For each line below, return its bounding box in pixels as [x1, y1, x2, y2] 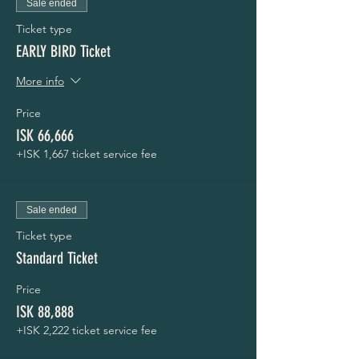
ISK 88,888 [16, 302, 74, 321]
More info [16, 74, 64, 89]
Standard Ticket [16, 248, 98, 268]
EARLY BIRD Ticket [16, 42, 111, 61]
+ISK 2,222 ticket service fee [16, 323, 157, 337]
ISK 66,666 [16, 126, 74, 145]
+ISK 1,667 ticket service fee [16, 147, 157, 161]
